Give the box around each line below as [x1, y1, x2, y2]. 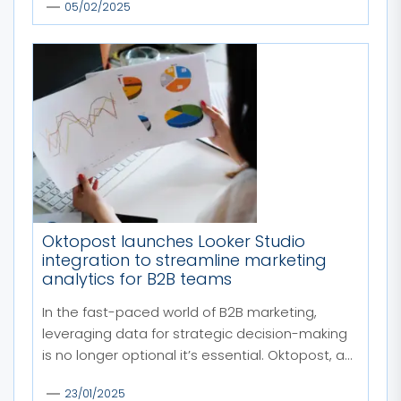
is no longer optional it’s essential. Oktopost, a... [42, 345, 353, 364]
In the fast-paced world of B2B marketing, [42, 302, 317, 321]
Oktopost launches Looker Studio [42, 229, 305, 252]
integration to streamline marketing [42, 248, 327, 271]
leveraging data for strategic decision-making [42, 323, 347, 343]
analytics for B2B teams [42, 267, 232, 290]
